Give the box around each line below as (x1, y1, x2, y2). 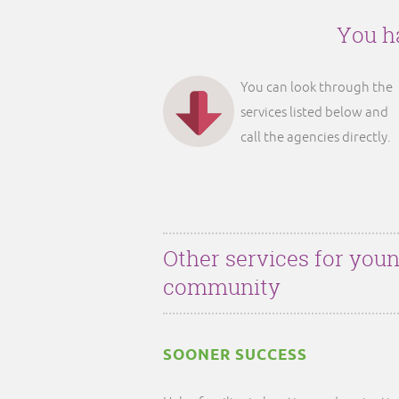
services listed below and (240, 104, 388, 121)
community (163, 273, 281, 301)
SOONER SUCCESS (163, 346, 307, 366)
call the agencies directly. (240, 129, 391, 146)
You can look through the (240, 79, 393, 96)
